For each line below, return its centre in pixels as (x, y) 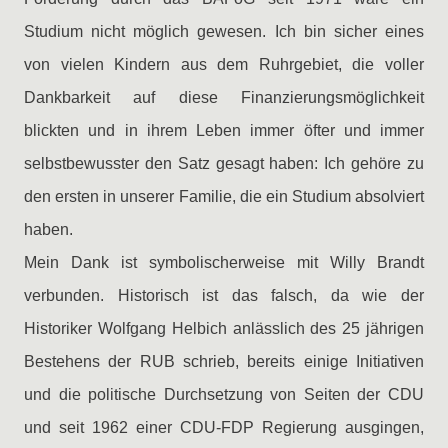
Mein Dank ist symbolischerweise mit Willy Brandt (224, 262)
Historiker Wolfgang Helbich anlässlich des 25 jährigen (224, 328)
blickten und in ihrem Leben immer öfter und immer (224, 130)
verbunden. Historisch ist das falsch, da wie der (224, 295)
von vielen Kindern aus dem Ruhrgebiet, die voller (224, 64)
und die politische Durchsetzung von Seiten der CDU (224, 394)
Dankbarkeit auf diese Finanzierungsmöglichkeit (224, 97)
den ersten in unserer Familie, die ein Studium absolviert (224, 196)
